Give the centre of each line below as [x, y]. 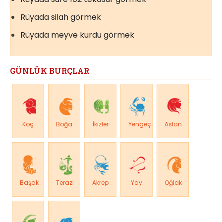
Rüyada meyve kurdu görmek [77, 35]
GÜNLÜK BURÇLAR [50, 71]
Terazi [65, 183]
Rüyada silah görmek [61, 17]
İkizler [100, 124]
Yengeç [140, 124]
